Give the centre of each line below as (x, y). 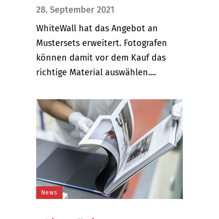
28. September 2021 (75, 10)
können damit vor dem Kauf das (101, 57)
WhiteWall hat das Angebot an (97, 28)
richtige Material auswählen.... (96, 72)
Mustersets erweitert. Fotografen (102, 43)
